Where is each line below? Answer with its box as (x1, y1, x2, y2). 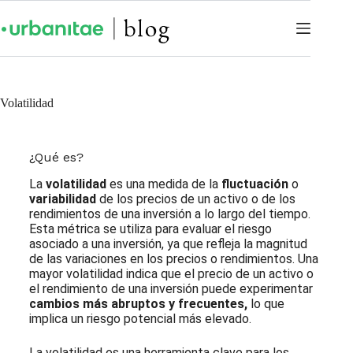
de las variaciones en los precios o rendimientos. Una (28, 251, 318, 266)
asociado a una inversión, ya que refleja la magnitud (28, 236, 307, 251)
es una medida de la (106, 176, 221, 191)
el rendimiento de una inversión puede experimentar (28, 281, 313, 296)
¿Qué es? (28, 150, 84, 165)
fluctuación (221, 176, 288, 191)
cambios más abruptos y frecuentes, (28, 295, 247, 311)
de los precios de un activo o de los (95, 191, 295, 206)
